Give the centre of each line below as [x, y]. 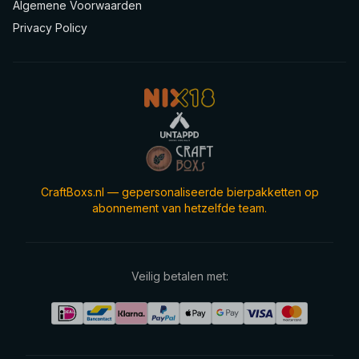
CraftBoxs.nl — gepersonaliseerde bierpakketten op [179, 192]
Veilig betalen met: [179, 276]
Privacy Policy [50, 28]
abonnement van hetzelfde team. [179, 208]
